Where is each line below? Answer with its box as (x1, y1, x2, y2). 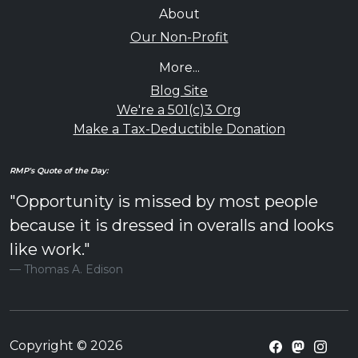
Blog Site (150, 83, 208, 99)
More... (158, 60, 200, 76)
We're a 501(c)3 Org (117, 102, 241, 118)
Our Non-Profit (129, 30, 229, 46)
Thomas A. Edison (24, 262, 123, 277)
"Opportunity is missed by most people (10, 192, 318, 212)
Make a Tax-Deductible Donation (73, 121, 285, 137)
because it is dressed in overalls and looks (10, 216, 334, 236)
